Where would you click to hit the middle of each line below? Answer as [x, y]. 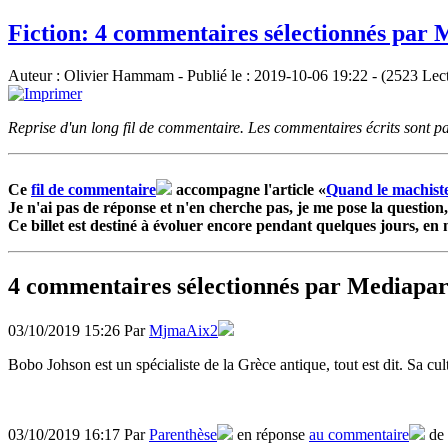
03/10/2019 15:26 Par [78, 330]
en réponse [271, 434]
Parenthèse [183, 434]
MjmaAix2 [183, 330]
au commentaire [359, 434]
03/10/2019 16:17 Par [78, 434]
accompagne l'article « [249, 189]
